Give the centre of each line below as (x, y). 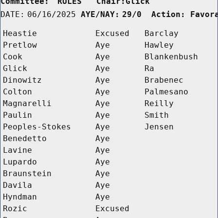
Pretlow (20, 45)
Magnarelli (27, 103)
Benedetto (25, 138)
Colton (18, 91)
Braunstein (27, 173)
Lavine (18, 150)
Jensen (159, 127)
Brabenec (164, 80)
